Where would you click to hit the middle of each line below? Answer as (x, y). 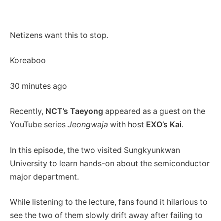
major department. (44, 177)
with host (127, 125)
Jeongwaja (88, 125)
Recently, (28, 111)
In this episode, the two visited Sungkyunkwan (95, 150)
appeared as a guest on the (154, 111)
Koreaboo (28, 61)
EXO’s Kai (164, 125)
